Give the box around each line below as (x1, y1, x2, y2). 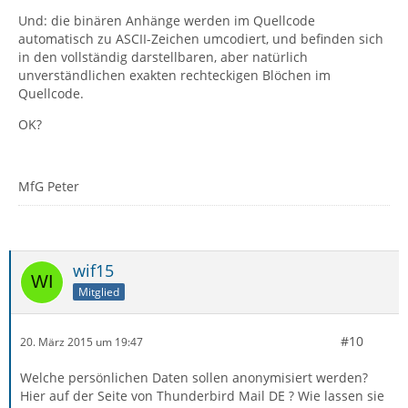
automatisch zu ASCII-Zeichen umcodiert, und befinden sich (18, 30, 383, 47)
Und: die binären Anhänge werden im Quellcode (18, 12, 315, 29)
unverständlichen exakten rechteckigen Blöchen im (18, 66, 331, 84)
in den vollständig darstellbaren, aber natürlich (18, 48, 308, 66)
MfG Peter (18, 178, 79, 195)
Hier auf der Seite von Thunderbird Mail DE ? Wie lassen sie (20, 387, 384, 404)
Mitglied (78, 283, 119, 300)
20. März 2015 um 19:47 (20, 333, 143, 350)
